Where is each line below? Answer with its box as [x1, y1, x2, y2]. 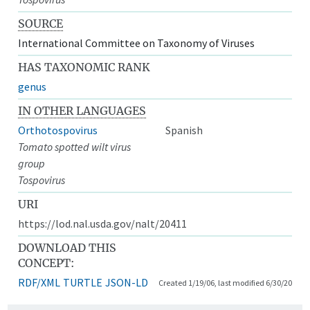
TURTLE [63, 275, 103, 289]
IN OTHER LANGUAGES [18, 103, 147, 118]
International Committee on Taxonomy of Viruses [18, 35, 255, 50]
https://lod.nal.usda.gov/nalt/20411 [18, 216, 188, 230]
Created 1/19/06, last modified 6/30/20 [158, 277, 292, 288]
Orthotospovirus [18, 122, 98, 137]
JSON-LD [105, 275, 149, 289]
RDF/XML [18, 275, 61, 289]
